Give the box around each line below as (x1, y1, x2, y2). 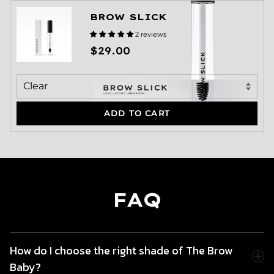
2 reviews (135, 29, 166, 39)
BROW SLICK (90, 10, 167, 23)
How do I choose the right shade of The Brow (10, 242, 232, 259)
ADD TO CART (104, 108, 170, 118)
